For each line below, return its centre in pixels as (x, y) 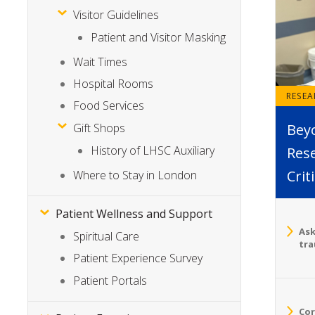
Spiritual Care (107, 236)
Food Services (109, 106)
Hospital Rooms (114, 84)
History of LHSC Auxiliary (153, 151)
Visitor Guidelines (116, 14)
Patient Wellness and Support (134, 213)
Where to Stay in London (135, 175)
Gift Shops (99, 128)
